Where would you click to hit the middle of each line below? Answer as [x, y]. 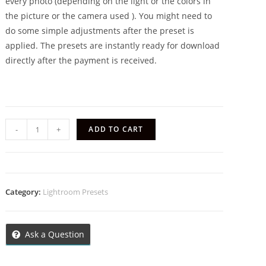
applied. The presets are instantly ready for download [113, 46]
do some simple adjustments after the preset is [100, 31]
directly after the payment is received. [81, 61]
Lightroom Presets [76, 192]
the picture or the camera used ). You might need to [109, 16]
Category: [24, 192]
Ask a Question [55, 235]
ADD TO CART [116, 129]
